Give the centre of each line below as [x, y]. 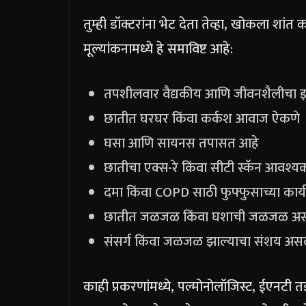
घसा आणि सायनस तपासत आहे [181, 144]
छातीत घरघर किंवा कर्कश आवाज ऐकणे [202, 119]
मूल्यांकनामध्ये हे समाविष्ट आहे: [158, 50]
